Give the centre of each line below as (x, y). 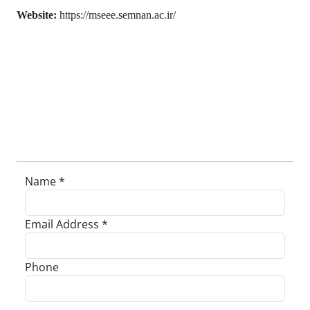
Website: (37, 15)
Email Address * (66, 224)
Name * (45, 181)
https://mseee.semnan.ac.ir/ (116, 15)
